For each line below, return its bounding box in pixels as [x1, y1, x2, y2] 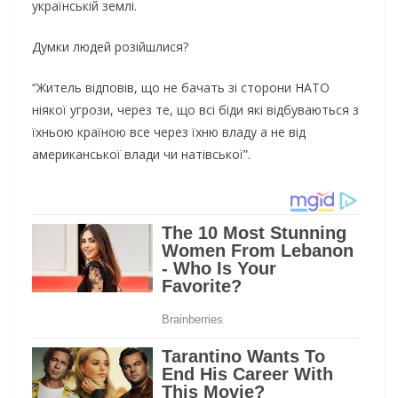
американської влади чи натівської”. [32, 146, 251, 163]
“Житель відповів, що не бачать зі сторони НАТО [32, 79, 330, 97]
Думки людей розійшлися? [32, 38, 188, 56]
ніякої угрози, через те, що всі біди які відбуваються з [32, 101, 359, 119]
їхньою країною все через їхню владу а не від [32, 123, 306, 141]
